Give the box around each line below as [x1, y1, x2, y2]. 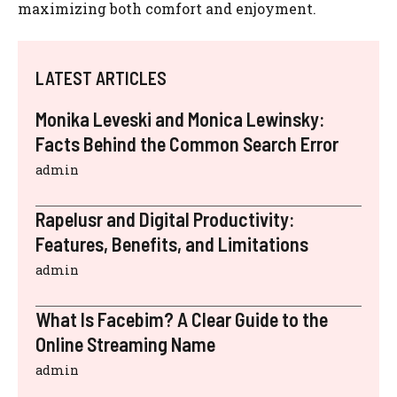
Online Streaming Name [35, 331, 215, 355]
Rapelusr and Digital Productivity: [35, 206, 294, 230]
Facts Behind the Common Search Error [35, 131, 339, 155]
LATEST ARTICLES [35, 66, 167, 89]
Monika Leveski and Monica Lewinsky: [35, 106, 324, 130]
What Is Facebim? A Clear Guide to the [35, 307, 328, 331]
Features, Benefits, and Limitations [35, 231, 308, 255]
